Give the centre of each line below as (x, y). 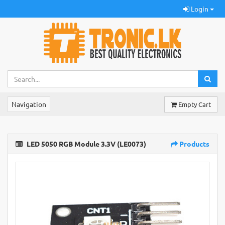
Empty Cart (195, 104)
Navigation (29, 104)
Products (194, 144)
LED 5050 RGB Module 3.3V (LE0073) (86, 144)
